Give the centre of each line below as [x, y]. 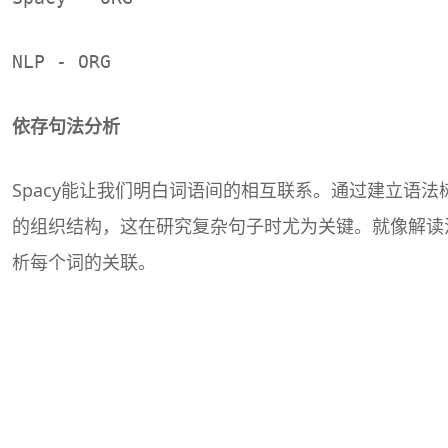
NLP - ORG [61, 61]
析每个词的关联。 [84, 261]
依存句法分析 [66, 125]
